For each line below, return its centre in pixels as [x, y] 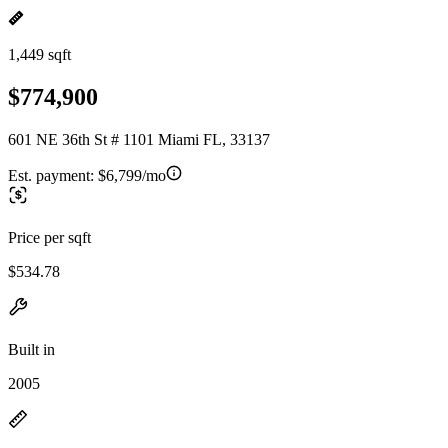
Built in [31, 349]
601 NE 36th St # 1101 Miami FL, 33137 [139, 139]
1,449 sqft [39, 54]
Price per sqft [49, 237]
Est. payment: [53, 175]
